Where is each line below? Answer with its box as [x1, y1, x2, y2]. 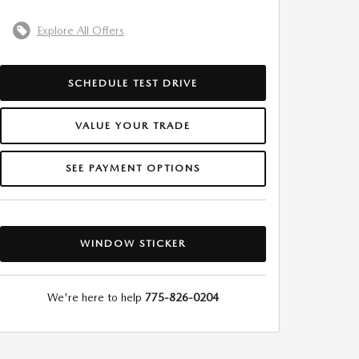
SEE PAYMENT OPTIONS [66, 162, 200, 175]
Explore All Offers [37, 23, 124, 37]
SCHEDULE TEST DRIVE [68, 76, 198, 89]
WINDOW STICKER [80, 237, 186, 250]
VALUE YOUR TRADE [75, 119, 191, 131]
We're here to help [47, 291, 142, 304]
